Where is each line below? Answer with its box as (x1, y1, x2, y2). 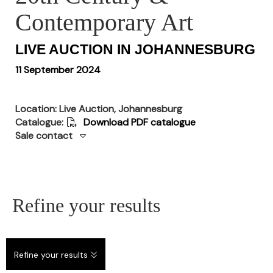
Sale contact (15, 129, 73, 142)
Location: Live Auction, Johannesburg (15, 102, 182, 115)
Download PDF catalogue (81, 116, 196, 129)
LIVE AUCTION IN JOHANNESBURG (15, 41, 255, 57)
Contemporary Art (15, 9, 193, 36)
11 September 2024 (15, 63, 101, 76)
